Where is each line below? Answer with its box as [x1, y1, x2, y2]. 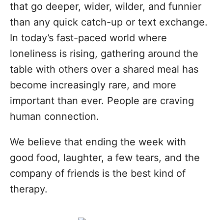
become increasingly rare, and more [10, 79, 176, 91]
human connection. [10, 110, 99, 123]
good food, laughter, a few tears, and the [10, 152, 200, 164]
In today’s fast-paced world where [10, 32, 167, 44]
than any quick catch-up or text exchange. [10, 16, 208, 28]
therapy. [10, 183, 48, 195]
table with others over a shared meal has [10, 63, 198, 76]
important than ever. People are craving [10, 95, 194, 107]
